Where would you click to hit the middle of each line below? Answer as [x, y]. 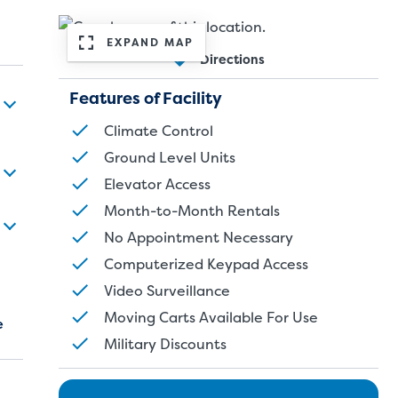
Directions [232, 59]
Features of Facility [146, 98]
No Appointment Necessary [199, 237]
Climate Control [159, 131]
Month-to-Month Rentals [192, 211]
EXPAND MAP [150, 42]
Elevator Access [157, 184]
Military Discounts [165, 344]
